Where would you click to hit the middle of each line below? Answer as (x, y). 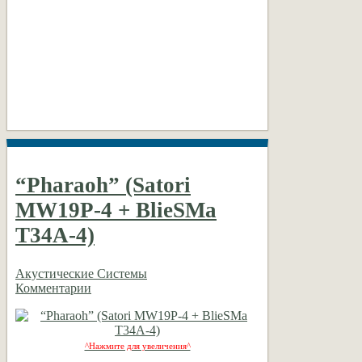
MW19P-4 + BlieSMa (116, 210)
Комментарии (53, 288)
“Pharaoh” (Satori (103, 185)
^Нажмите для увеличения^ (137, 346)
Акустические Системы (81, 273)
